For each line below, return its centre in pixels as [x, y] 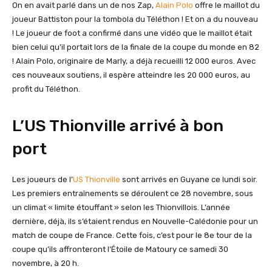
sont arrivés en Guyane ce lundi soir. [189, 179]
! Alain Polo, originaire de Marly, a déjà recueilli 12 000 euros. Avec [134, 61]
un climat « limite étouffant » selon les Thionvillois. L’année [121, 207]
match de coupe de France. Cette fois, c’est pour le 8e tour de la [132, 235]
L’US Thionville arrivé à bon [118, 126]
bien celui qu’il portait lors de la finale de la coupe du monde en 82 [136, 47]
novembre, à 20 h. [46, 263]
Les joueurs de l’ [42, 179]
